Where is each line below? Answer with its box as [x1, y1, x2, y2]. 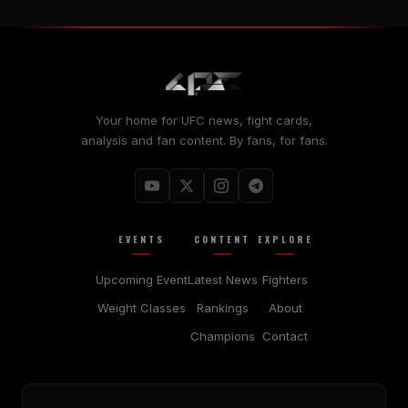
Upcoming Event [95, 271, 188, 287]
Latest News [187, 271, 258, 287]
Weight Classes [97, 300, 186, 315]
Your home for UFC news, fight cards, [96, 112, 312, 127]
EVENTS [117, 231, 165, 246]
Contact [262, 328, 308, 343]
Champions [189, 328, 255, 343]
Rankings [196, 300, 249, 315]
